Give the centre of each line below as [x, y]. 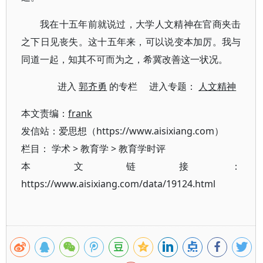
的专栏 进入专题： [153, 86]
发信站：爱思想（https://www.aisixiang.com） [122, 131]
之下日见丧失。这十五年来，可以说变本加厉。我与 [131, 42]
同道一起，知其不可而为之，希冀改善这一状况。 [124, 59]
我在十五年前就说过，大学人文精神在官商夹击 [141, 24]
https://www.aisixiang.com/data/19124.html [118, 184]
